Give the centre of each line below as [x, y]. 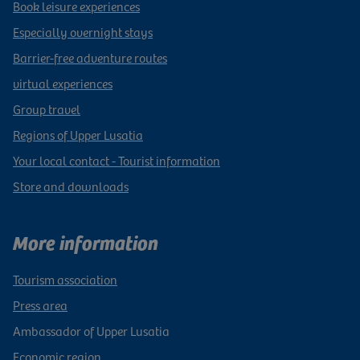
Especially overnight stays [83, 31]
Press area [40, 304]
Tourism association [65, 278]
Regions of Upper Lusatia [78, 134]
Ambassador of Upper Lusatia [91, 330]
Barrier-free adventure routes [90, 57]
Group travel [47, 108]
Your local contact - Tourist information [117, 160]
